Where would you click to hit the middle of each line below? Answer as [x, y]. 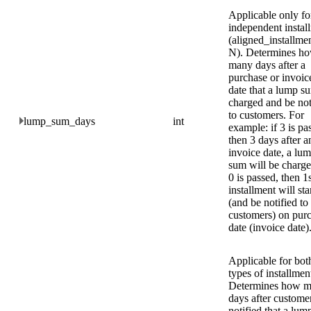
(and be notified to [268, 202]
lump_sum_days [59, 121]
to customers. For [266, 115]
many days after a [267, 65]
